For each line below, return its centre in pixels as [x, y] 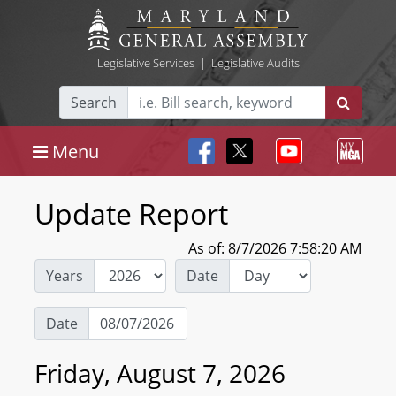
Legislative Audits [255, 63]
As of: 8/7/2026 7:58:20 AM [275, 248]
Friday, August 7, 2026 [160, 373]
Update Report [131, 213]
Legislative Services [145, 63]
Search [94, 103]
